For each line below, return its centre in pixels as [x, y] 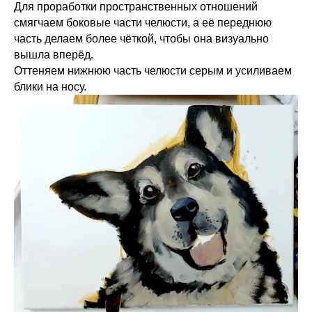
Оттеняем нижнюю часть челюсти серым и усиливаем [153, 70]
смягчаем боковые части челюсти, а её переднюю [143, 22]
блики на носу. [50, 86]
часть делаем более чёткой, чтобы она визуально [141, 38]
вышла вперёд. [54, 54]
